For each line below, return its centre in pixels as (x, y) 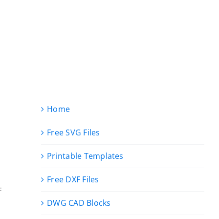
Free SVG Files (74, 132)
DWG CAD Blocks (79, 203)
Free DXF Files (73, 179)
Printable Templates (85, 156)
